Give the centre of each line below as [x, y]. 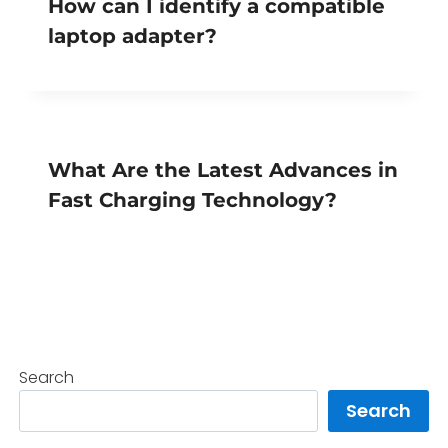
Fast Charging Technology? [192, 199]
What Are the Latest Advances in [223, 169]
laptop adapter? [132, 35]
